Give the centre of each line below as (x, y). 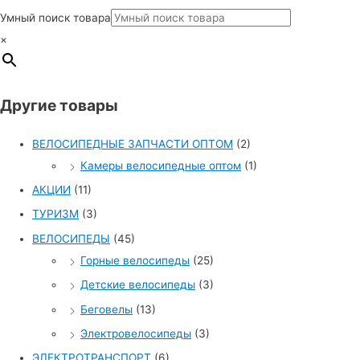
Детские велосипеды (138, 285)
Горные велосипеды (135, 260)
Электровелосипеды (136, 333)
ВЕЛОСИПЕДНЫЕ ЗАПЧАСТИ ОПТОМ (133, 143)
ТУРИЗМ (55, 214)
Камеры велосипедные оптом (161, 165)
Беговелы (106, 309)
